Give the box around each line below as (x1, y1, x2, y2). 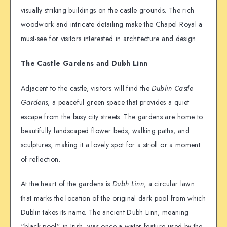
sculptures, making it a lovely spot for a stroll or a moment (21, 139, 201, 150)
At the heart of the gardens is (21, 178, 112, 189)
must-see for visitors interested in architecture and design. (21, 33, 198, 44)
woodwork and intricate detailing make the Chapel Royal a (21, 19, 203, 30)
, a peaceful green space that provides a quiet (48, 97, 190, 107)
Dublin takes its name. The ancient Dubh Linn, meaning (21, 207, 189, 217)
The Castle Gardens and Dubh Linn (21, 58, 148, 69)
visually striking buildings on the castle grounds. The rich (21, 5, 195, 16)
